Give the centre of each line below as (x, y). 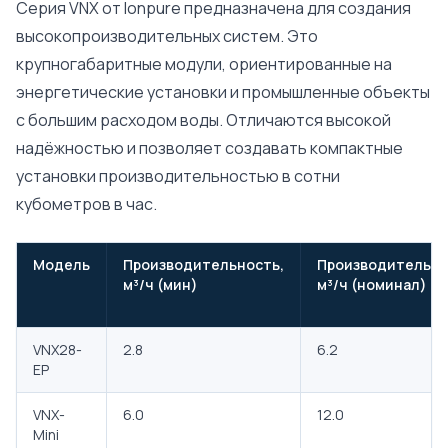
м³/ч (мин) (160, 284)
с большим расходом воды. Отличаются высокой (203, 120)
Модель (61, 264)
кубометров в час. (86, 204)
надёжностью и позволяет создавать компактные (209, 148)
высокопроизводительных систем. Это (167, 36)
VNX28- (57, 349)
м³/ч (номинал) (372, 284)
